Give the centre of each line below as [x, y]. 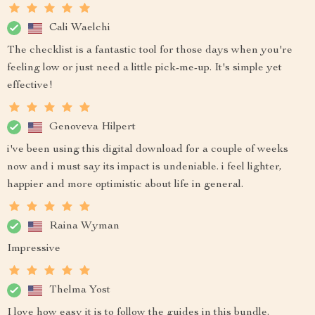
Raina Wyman [84, 226]
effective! [30, 86]
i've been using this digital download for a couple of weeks [148, 150]
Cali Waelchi [80, 28]
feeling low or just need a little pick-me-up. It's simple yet [144, 68]
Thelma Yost [80, 290]
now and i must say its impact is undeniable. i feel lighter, [144, 167]
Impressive [34, 249]
